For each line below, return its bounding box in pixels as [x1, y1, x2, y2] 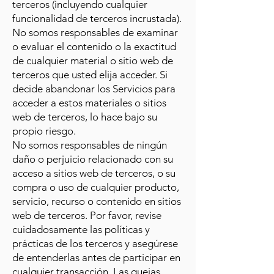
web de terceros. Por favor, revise [12, 209, 161, 221]
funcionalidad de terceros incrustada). [12, 12, 182, 24]
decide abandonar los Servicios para [12, 83, 176, 95]
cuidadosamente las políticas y [12, 223, 150, 235]
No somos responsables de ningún [12, 139, 167, 151]
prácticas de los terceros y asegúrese [12, 237, 178, 250]
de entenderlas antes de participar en [12, 251, 180, 264]
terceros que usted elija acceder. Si [12, 68, 168, 81]
